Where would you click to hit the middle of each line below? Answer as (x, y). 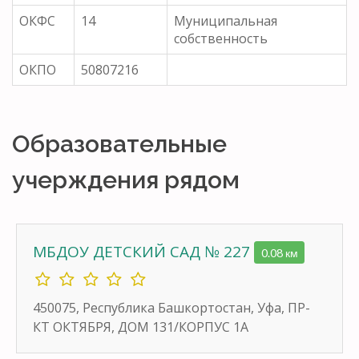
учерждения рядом (126, 179)
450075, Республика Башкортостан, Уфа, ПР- (171, 307)
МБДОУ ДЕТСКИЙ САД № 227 (143, 251)
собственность (221, 38)
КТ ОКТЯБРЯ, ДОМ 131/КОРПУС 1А (141, 327)
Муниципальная (226, 20)
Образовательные (119, 143)
